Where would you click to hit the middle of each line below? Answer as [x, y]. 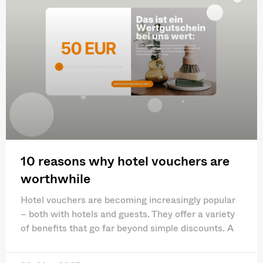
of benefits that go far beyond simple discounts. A [127, 227]
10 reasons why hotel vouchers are [125, 160]
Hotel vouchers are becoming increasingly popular [128, 199]
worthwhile [55, 178]
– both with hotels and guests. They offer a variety [128, 213]
